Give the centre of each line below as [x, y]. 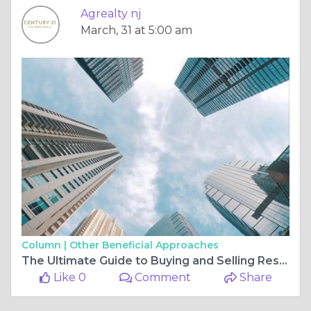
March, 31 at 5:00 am [136, 30]
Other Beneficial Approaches [144, 245]
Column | [45, 245]
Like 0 [68, 277]
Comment [162, 277]
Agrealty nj [111, 13]
